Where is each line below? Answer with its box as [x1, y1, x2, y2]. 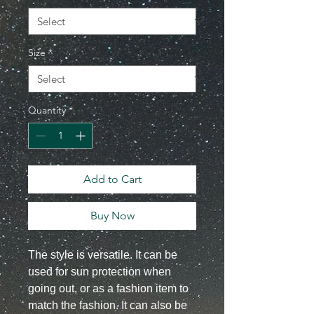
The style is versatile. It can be [28, 248, 177, 261]
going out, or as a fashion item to [28, 282, 189, 294]
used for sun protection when [28, 265, 171, 278]
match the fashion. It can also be [28, 299, 187, 311]
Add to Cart [83, 172, 142, 186]
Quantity [28, 103, 66, 116]
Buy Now [90, 208, 135, 222]
